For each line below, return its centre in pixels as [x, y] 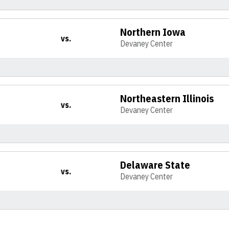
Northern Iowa [153, 32]
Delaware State [155, 165]
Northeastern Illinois [167, 98]
